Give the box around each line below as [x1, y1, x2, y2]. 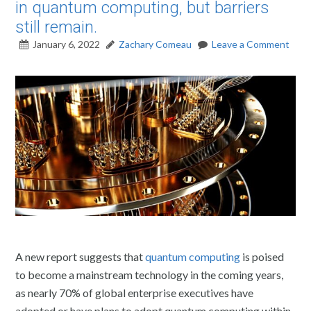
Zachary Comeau [119, 38, 192, 50]
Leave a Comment [212, 38, 290, 50]
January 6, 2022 [33, 38, 101, 50]
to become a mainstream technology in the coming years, [15, 267, 284, 281]
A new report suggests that [15, 249, 146, 263]
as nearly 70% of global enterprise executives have [15, 285, 254, 299]
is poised [240, 249, 285, 263]
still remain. [15, 17, 98, 37]
